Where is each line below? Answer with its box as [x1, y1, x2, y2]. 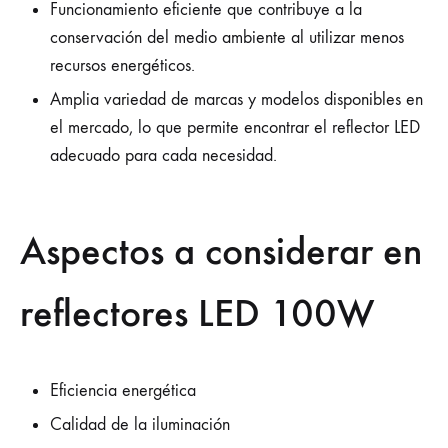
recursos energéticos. [50, 55, 195, 76]
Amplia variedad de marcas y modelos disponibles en [50, 89, 423, 110]
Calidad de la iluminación [50, 414, 230, 436]
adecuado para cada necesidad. [50, 145, 277, 166]
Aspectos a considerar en [20, 227, 422, 275]
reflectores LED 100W [20, 289, 375, 337]
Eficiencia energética [50, 380, 196, 402]
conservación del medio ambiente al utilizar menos [50, 27, 404, 48]
